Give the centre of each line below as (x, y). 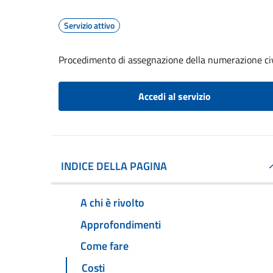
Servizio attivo (89, 25)
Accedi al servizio (174, 96)
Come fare (105, 246)
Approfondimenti (121, 224)
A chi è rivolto (112, 202)
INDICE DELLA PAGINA (114, 166)
